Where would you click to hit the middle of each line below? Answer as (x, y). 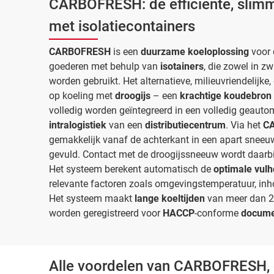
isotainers (182, 66)
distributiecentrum (185, 125)
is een (126, 51)
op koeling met (82, 95)
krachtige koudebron (224, 95)
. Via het (244, 125)
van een (127, 125)
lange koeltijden (170, 198)
